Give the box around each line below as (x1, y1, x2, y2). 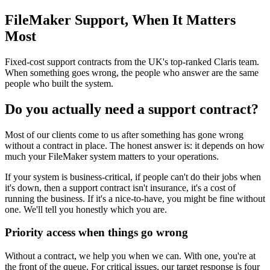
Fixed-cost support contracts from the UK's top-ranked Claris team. (5, 56, 259, 67)
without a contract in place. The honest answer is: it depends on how (5, 140, 265, 151)
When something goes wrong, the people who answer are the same (5, 67, 259, 78)
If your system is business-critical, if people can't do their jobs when (5, 171, 261, 182)
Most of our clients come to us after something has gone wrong (5, 129, 243, 140)
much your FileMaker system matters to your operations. (5, 151, 219, 162)
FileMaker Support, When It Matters (5, 11, 236, 28)
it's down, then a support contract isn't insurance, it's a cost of (5, 182, 236, 193)
